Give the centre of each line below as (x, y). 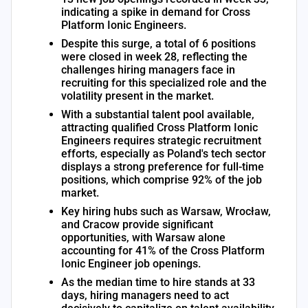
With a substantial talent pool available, (158, 114)
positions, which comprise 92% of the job (162, 179)
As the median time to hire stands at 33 (158, 282)
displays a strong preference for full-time (163, 166)
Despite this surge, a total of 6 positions (158, 43)
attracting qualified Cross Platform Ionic (159, 127)
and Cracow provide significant (137, 224)
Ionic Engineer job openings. (131, 263)
